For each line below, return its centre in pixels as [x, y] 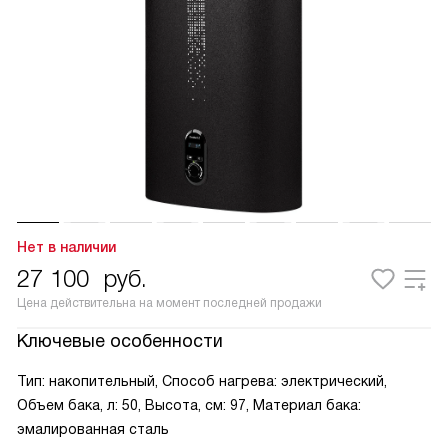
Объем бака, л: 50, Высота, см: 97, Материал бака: [189, 405]
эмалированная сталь [93, 429]
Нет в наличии [66, 247]
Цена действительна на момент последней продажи [169, 303]
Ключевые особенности [120, 341]
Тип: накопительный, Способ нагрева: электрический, [202, 381]
